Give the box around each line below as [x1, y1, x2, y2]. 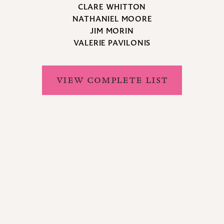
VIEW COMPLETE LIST [56, 71, 168, 88]
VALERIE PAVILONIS [73, 39, 151, 47]
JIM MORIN [90, 27, 134, 35]
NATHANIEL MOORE [72, 15, 152, 23]
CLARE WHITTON [77, 3, 146, 11]
